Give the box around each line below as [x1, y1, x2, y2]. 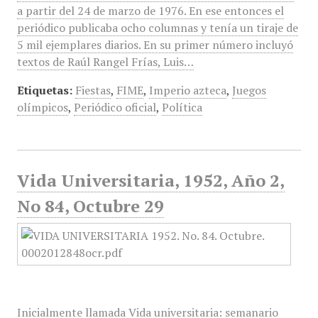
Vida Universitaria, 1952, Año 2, [16, 169, 285, 192]
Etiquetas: [16, 82, 72, 98]
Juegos [231, 82, 266, 98]
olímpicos [16, 99, 68, 115]
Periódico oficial [73, 99, 156, 115]
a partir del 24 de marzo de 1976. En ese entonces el [16, 3, 284, 18]
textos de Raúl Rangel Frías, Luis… [16, 54, 194, 70]
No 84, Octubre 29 [16, 194, 164, 217]
